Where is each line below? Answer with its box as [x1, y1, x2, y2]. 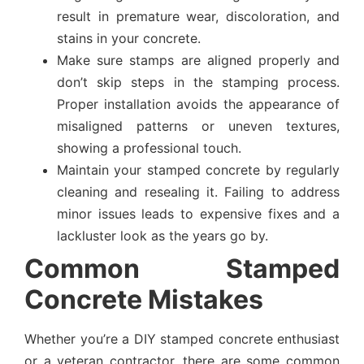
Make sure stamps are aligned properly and [57, 51, 340, 68]
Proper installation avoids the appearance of [57, 95, 340, 112]
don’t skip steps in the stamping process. [57, 73, 340, 90]
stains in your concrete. [57, 29, 201, 46]
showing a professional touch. [57, 139, 241, 156]
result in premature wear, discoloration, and [57, 7, 340, 24]
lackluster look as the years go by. [57, 227, 268, 244]
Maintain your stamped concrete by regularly [57, 161, 340, 178]
